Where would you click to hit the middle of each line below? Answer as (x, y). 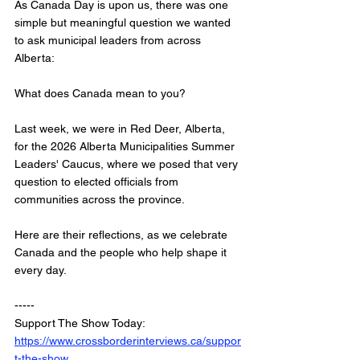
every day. (41, 270)
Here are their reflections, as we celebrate (123, 235)
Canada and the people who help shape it (122, 253)
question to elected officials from (98, 182)
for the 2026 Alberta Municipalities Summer (126, 147)
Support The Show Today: (81, 323)
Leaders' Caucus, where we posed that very (128, 164)
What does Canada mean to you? (100, 94)
